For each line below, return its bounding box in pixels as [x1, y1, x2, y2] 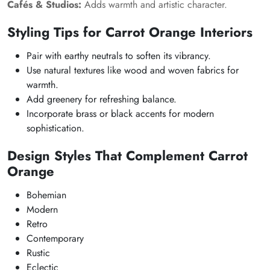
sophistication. [27, 121, 84, 135]
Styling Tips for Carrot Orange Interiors [7, 22, 253, 42]
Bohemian [27, 188, 66, 202]
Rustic [27, 246, 50, 260]
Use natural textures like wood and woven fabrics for [27, 63, 239, 77]
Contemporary [27, 231, 84, 245]
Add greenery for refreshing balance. [27, 92, 177, 106]
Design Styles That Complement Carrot [7, 146, 248, 165]
